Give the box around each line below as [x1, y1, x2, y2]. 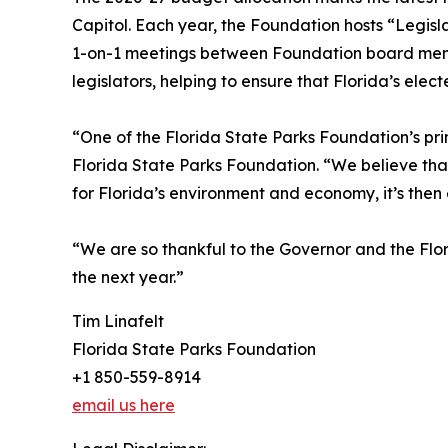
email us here [72, 394, 175, 415]
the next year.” [72, 266, 184, 287]
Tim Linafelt [72, 310, 164, 331]
